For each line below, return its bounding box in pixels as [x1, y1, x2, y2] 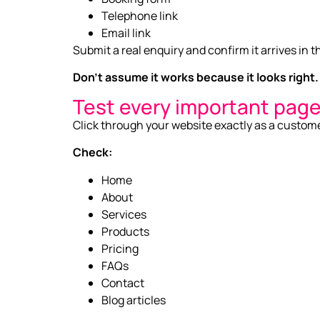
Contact [101, 274, 144, 291]
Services [101, 206, 146, 222]
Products [101, 223, 149, 239]
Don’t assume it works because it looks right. [73, 69, 319, 86]
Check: [73, 144, 112, 161]
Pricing [101, 240, 139, 256]
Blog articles [101, 291, 166, 308]
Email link [101, 24, 151, 41]
